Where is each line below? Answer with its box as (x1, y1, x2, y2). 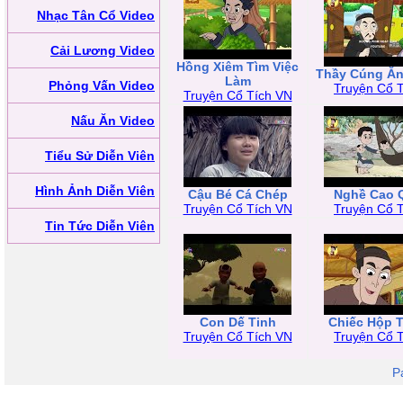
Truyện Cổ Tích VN (183, 88, 292, 103)
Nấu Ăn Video (71, 113, 155, 128)
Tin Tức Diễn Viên (45, 219, 155, 233)
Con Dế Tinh (199, 315, 276, 329)
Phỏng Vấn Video (49, 78, 155, 93)
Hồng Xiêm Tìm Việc (176, 59, 299, 74)
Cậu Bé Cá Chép (187, 187, 288, 201)
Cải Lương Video (50, 43, 155, 58)
